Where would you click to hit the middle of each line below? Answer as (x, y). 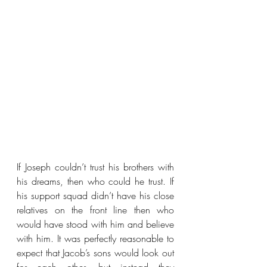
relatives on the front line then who (95, 210)
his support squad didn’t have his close (95, 195)
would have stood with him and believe (95, 224)
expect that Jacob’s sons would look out (95, 253)
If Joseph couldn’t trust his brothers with (95, 167)
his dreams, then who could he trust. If (95, 181)
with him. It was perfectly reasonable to (95, 238)
